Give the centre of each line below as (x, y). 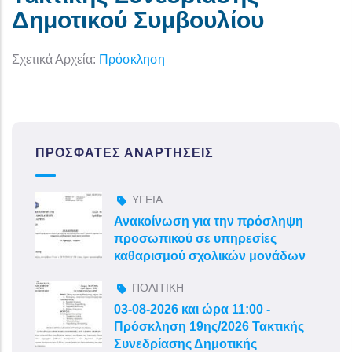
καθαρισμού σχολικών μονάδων (210, 255)
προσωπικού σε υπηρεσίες (195, 238)
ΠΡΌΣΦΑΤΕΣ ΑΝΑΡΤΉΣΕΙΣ (125, 152)
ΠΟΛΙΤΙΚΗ (158, 287)
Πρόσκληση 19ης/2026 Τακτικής (209, 326)
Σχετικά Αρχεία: (55, 59)
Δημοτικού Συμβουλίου (138, 20)
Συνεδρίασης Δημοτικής (185, 343)
